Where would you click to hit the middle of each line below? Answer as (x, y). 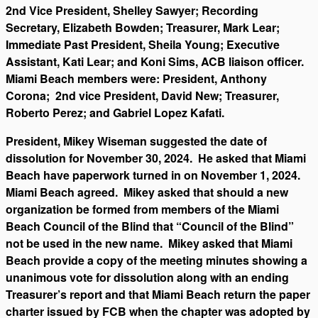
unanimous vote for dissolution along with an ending (147, 277)
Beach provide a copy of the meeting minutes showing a (157, 260)
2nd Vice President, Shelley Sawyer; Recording (132, 10)
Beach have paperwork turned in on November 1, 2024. (154, 175)
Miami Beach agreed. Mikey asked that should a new (147, 192)
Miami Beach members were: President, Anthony (136, 78)
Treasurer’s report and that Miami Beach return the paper (158, 294)
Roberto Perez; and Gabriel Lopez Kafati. (118, 112)
